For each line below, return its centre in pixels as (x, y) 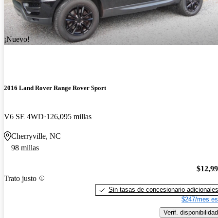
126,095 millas (69, 117)
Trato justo (20, 178)
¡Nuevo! (17, 39)
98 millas (25, 148)
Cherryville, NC (36, 136)
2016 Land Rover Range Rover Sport (55, 88)
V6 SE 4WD (24, 117)
